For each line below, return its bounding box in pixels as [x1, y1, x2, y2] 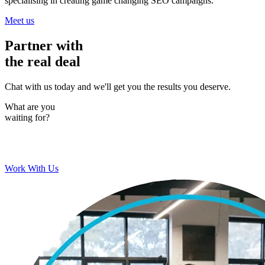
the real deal [5, 53, 80, 69]
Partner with [5, 37, 83, 53]
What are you [5, 101, 55, 112]
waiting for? [5, 112, 50, 122]
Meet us [5, 15, 34, 25]
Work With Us [5, 163, 59, 173]
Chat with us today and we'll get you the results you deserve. [5, 81, 231, 92]
